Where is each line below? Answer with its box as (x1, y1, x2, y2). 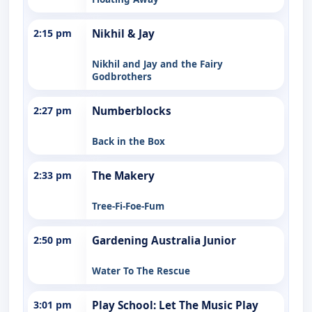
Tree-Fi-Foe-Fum (92, 199, 164, 212)
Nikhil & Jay (92, 26, 155, 41)
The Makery (92, 168, 155, 183)
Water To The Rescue (92, 264, 190, 277)
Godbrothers (92, 70, 152, 83)
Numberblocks (92, 103, 171, 118)
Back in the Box (92, 134, 165, 148)
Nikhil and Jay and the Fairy (92, 57, 223, 70)
